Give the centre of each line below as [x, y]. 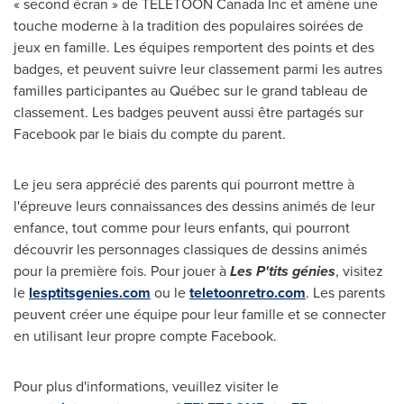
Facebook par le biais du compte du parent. [150, 134]
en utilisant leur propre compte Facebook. [145, 336]
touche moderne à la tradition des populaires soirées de [188, 26]
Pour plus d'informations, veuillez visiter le [146, 386]
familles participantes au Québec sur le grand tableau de [191, 91]
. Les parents [345, 293]
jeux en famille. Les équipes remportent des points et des [194, 47]
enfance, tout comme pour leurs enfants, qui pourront [182, 228]
